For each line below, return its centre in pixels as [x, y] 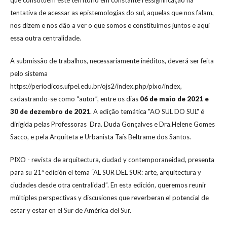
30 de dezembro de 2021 [50, 111]
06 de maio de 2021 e [174, 99]
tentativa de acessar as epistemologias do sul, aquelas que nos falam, [112, 12]
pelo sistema [29, 73]
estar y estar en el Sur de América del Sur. [71, 210]
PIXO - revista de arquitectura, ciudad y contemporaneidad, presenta [112, 159]
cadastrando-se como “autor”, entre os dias [75, 99]
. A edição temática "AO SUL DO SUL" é [147, 111]
